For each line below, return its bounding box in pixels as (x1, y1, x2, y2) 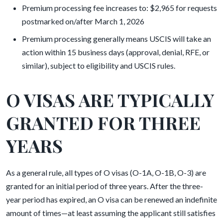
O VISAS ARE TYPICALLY (6, 88, 214, 111)
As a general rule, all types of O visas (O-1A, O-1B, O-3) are (6, 168, 206, 177)
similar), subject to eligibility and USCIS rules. (22, 61, 175, 70)
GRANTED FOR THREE (6, 111, 201, 134)
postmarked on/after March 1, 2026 (22, 16, 144, 26)
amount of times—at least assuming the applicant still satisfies (6, 208, 216, 218)
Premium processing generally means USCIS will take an (22, 34, 211, 43)
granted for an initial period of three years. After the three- (6, 181, 203, 191)
